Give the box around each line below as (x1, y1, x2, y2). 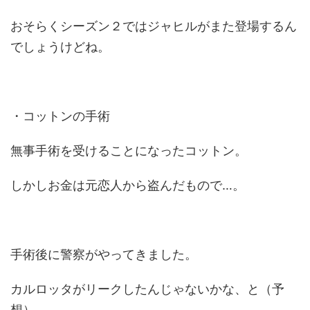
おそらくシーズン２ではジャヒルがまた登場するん (10, 19, 297, 33)
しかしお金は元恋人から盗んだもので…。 (10, 178, 245, 192)
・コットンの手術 (10, 109, 110, 123)
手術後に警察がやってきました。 (10, 247, 197, 262)
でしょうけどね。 (10, 39, 110, 54)
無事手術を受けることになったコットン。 (10, 143, 247, 158)
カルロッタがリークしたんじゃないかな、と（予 (10, 282, 284, 296)
